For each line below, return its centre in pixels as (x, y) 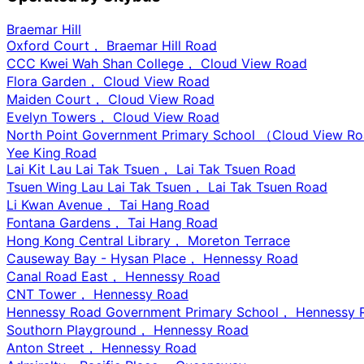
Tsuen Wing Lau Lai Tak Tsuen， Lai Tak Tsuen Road (167, 186)
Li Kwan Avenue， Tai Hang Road (108, 204)
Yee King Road (52, 152)
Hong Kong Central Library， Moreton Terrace (148, 240)
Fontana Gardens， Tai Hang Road (112, 222)
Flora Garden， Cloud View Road (108, 81)
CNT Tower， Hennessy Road (97, 294)
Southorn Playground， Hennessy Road (128, 329)
